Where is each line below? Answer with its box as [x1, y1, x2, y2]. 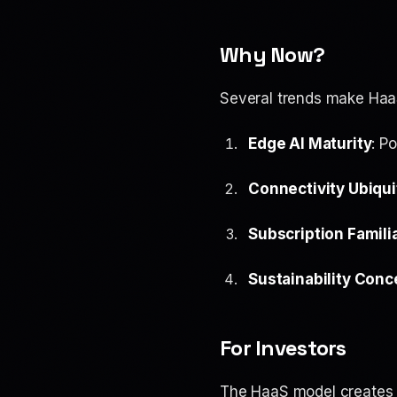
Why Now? [220, 41, 325, 68]
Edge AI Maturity [248, 135, 372, 152]
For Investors [220, 334, 346, 362]
